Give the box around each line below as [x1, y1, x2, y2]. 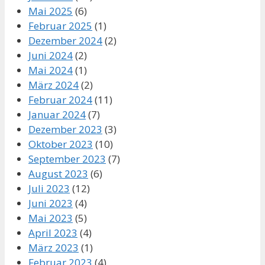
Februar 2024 [28, 93, 92, 107]
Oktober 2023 [28, 137, 93, 151]
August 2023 [28, 167, 88, 181]
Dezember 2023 [28, 122, 102, 137]
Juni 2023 [28, 196, 73, 211]
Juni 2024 [28, 49, 73, 63]
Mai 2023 [28, 211, 73, 225]
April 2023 [28, 226, 77, 240]
